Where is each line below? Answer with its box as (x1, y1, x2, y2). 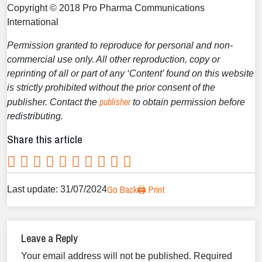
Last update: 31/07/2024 (7, 184, 107, 194)
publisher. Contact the (7, 96, 99, 107)
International (7, 16, 58, 27)
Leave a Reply (21, 230, 78, 246)
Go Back (107, 182, 137, 196)
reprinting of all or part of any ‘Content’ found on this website (7, 68, 254, 78)
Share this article (7, 131, 82, 147)
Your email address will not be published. (21, 250, 191, 261)
